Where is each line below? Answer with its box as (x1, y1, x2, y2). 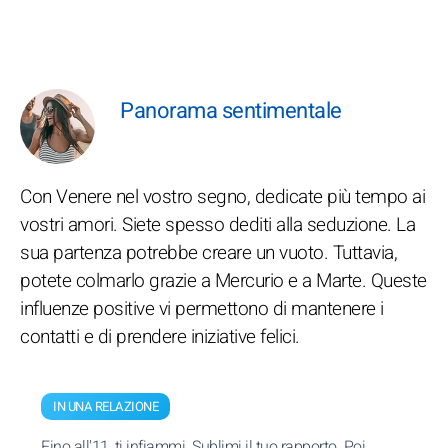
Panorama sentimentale (120, 95, 342, 127)
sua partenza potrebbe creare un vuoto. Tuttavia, (20, 239, 397, 267)
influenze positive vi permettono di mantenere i (20, 295, 384, 323)
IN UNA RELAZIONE (53, 397, 158, 416)
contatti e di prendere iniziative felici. (20, 323, 300, 351)
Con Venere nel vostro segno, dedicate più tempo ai (20, 183, 425, 211)
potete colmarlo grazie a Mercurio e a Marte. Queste (20, 267, 427, 295)
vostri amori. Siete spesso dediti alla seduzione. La (20, 211, 415, 239)
